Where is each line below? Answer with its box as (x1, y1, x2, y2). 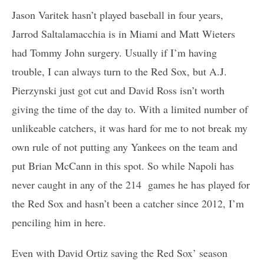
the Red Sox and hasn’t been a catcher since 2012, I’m (12, 196, 244, 210)
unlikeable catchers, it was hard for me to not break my (12, 120, 247, 135)
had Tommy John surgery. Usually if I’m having (12, 45, 217, 60)
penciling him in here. (12, 214, 106, 229)
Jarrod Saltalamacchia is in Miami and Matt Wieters (12, 26, 235, 41)
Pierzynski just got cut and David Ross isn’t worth (12, 82, 225, 97)
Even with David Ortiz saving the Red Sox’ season (12, 245, 227, 260)
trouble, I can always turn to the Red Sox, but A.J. (12, 64, 227, 78)
